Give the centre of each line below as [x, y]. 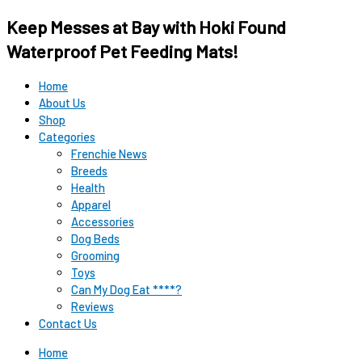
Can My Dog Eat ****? [126, 290]
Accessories [103, 222]
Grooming [95, 256]
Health [88, 188]
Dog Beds [95, 239]
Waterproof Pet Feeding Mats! [122, 51]
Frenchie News [109, 154]
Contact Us [68, 324]
